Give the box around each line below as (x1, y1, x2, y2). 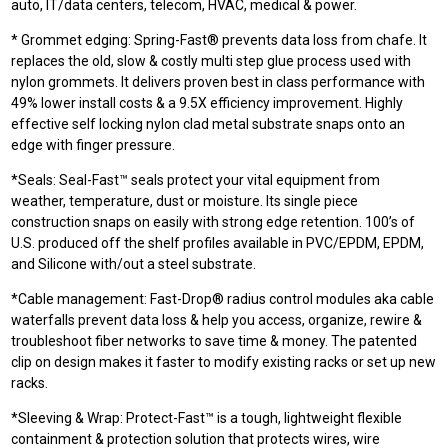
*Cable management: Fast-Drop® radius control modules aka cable (11, 291, 435, 307)
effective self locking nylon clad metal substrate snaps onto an (11, 116, 406, 132)
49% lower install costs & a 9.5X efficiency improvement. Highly (11, 95, 404, 111)
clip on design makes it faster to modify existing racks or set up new (11, 354, 437, 370)
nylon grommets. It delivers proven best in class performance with (11, 74, 426, 90)
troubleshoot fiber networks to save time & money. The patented (11, 333, 418, 349)
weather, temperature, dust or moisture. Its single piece (11, 193, 359, 209)
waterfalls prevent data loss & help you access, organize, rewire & (11, 312, 423, 328)
